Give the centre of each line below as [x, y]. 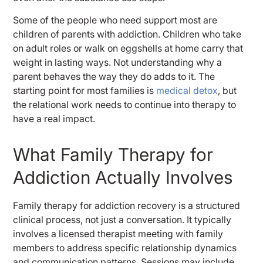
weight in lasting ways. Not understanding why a [118, 63]
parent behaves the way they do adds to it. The [114, 77]
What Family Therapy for [113, 155]
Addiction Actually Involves [123, 178]
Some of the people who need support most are [115, 20]
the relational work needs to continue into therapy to [125, 105]
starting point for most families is [85, 91]
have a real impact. [54, 119]
